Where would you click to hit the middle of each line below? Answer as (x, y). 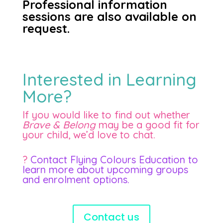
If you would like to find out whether (106, 115)
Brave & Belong (59, 125)
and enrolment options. (76, 179)
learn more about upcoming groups (105, 169)
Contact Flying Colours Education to (114, 160)
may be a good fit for (147, 125)
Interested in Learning (109, 79)
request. (46, 28)
